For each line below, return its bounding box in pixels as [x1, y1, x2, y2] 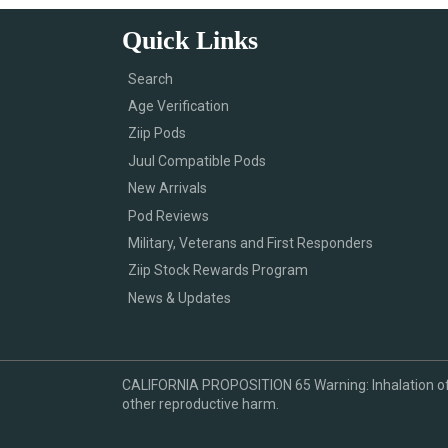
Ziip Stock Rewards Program [127, 262, 308, 279]
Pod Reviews [127, 207, 209, 224]
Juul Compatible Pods [127, 152, 266, 169]
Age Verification [127, 97, 229, 114]
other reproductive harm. [121, 396, 279, 413]
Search [127, 70, 173, 87]
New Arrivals [127, 180, 207, 197]
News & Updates [127, 289, 231, 306]
